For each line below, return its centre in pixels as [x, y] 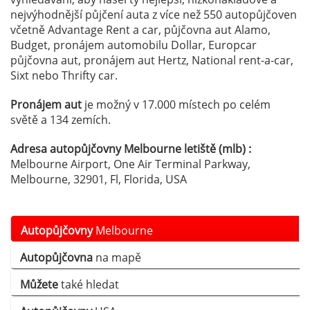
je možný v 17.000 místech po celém [176, 105]
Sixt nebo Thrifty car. [64, 76]
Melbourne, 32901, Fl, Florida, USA [99, 180]
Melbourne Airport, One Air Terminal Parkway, [130, 164]
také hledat [89, 285]
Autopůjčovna [56, 258]
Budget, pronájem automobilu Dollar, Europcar [134, 45]
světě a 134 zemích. [61, 120]
